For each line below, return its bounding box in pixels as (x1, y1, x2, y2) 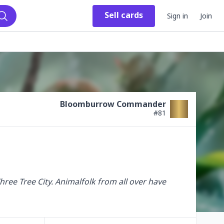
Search (2, 20, 26, 30)
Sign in (167, 10, 188, 20)
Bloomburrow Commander (60, 98, 166, 109)
